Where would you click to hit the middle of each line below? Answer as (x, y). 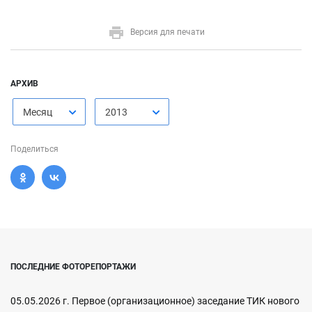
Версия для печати (167, 32)
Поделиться (34, 149)
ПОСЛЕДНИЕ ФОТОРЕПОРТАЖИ (73, 267)
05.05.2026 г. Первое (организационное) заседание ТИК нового (155, 301)
